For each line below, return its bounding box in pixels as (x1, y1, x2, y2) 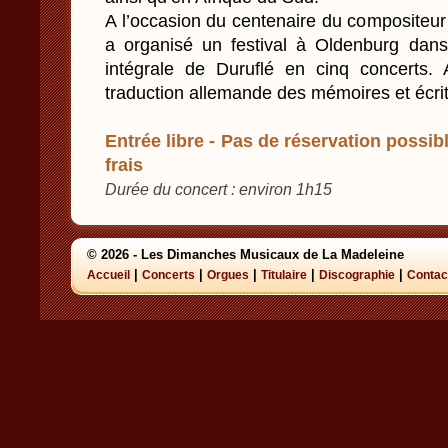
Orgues (207, 268, 249, 282)
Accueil (87, 268, 130, 282)
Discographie (319, 268, 395, 282)
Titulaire (261, 268, 307, 282)
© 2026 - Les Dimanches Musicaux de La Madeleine (87, 247, 404, 262)
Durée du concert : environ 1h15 (105, 180, 332, 198)
